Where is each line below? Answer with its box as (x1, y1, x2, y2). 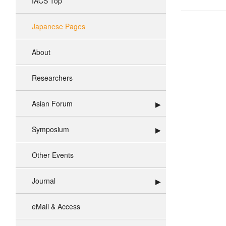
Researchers (32, 73, 73, 83)
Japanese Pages (32, 21, 85, 31)
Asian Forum (32, 98, 73, 108)
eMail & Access (32, 201, 80, 211)
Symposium (32, 124, 69, 134)
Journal (32, 176, 55, 186)
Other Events (32, 150, 74, 160)
